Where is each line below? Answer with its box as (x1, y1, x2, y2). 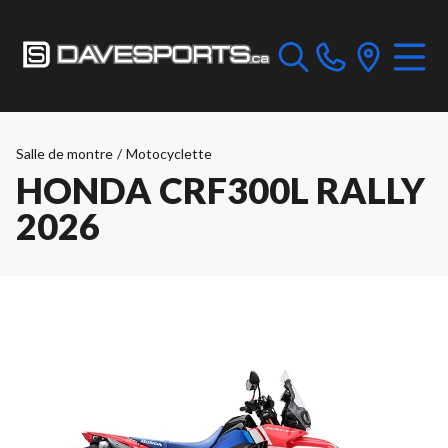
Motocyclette (126, 145, 212, 162)
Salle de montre (16, 145, 113, 162)
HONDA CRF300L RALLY (16, 168, 425, 212)
